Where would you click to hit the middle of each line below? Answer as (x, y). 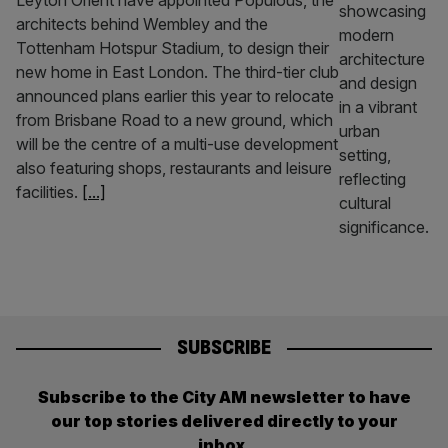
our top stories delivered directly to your (224, 420)
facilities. (49, 192)
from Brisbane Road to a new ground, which (174, 120)
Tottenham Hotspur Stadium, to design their (172, 48)
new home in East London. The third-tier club (177, 72)
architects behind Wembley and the (142, 24)
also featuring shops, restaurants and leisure (174, 168)
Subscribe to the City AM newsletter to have (224, 396)
